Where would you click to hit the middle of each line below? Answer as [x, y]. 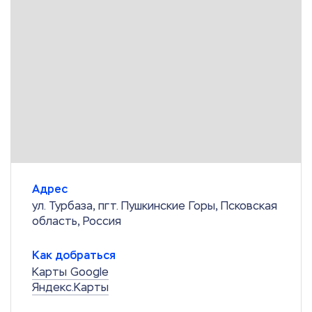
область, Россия [77, 221]
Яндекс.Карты [70, 287]
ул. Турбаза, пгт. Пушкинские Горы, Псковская [155, 206]
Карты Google [70, 272]
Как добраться [74, 255]
